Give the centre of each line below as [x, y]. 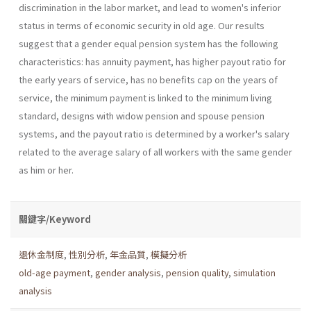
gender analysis [128, 272]
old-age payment [54, 272]
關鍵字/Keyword [55, 219]
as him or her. [46, 169]
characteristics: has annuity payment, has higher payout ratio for [152, 61]
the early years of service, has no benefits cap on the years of [148, 79]
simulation [254, 272]
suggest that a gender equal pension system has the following [149, 43]
